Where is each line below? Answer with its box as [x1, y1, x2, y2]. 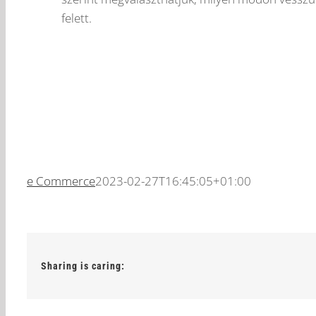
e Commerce [27, 173, 95, 190]
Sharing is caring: [41, 260, 125, 272]
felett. [61, 10, 92, 27]
